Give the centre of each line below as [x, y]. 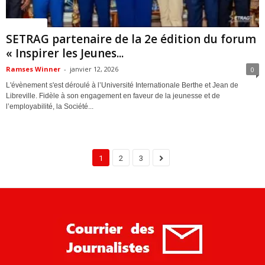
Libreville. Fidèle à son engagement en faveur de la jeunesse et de [113, 96]
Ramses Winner [33, 69]
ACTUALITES [27, 22]
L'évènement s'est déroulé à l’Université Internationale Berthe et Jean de [122, 85]
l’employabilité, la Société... [50, 106]
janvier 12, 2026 [94, 69]
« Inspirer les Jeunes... [65, 53]
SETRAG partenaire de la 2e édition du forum [131, 39]
